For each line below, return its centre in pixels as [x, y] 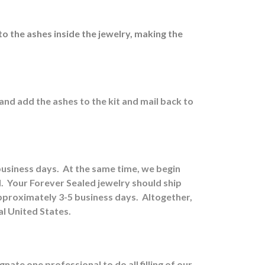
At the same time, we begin [122, 168]
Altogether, [167, 196]
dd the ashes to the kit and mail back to [108, 101]
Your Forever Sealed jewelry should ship [94, 182]
